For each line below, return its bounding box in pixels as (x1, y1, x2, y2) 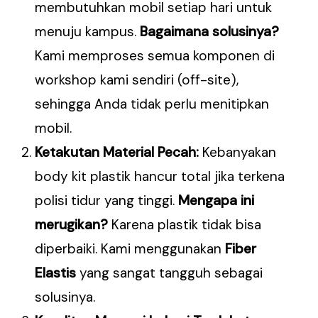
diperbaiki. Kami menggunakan (35, 240, 226, 258)
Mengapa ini (178, 192, 255, 210)
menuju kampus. (35, 23, 141, 41)
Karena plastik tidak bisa (108, 216, 262, 234)
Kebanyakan (199, 143, 277, 162)
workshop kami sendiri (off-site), (35, 71, 239, 89)
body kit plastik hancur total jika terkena (35, 168, 285, 186)
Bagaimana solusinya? (140, 23, 280, 41)
